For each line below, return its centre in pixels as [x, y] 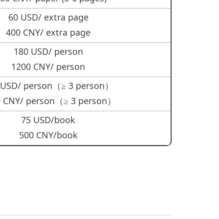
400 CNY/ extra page [48, 32]
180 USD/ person [48, 51]
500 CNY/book [48, 135]
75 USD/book [48, 120]
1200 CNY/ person [48, 66]
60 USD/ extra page [48, 17]
